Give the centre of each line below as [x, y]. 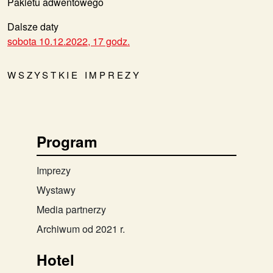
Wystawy [56, 190]
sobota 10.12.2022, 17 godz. [69, 41]
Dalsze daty [33, 26]
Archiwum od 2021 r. [81, 229]
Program [67, 141]
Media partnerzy [71, 209]
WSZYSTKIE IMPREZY [74, 74]
